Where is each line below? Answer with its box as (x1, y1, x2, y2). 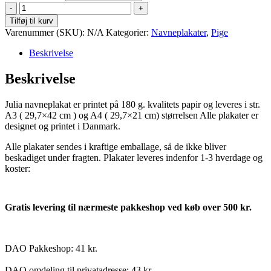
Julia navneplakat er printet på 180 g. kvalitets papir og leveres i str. (5, 99, 260, 109)
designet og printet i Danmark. (5, 120, 120, 131)
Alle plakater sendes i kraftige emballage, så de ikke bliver (5, 141, 226, 152)
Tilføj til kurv (10, 16, 53, 25)
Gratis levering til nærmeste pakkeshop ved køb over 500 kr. (5, 201, 252, 212)
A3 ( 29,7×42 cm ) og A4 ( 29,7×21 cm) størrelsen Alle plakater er (5, 109, 258, 120)
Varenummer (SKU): (5, 27, 87, 38)
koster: (5, 163, 30, 174)
